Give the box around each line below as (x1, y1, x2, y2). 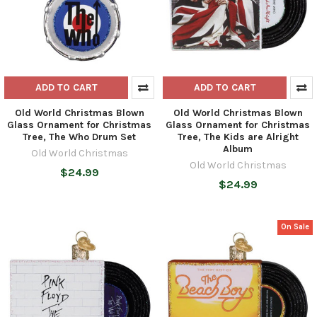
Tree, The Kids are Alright (177, 130, 299, 143)
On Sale (281, 222, 310, 232)
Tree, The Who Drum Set (23, 130, 136, 143)
